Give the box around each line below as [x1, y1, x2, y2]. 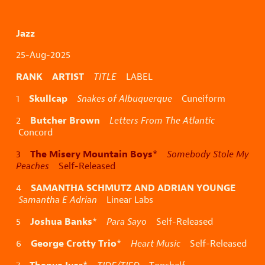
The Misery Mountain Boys [30, 147, 153, 161]
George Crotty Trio [31, 237, 117, 250]
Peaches [16, 160, 49, 173]
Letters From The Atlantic [109, 114, 215, 127]
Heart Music [131, 237, 180, 250]
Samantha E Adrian [18, 193, 97, 206]
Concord [16, 126, 53, 139]
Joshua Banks [30, 215, 92, 228]
